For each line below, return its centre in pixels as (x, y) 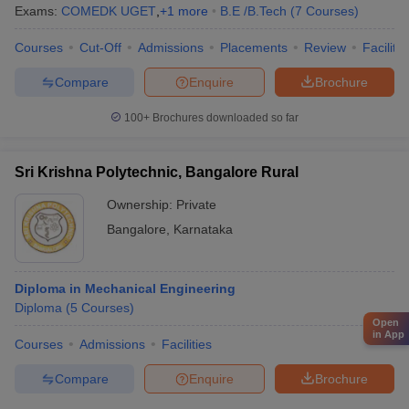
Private (196, 204)
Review (325, 47)
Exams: (38, 11)
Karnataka (203, 229)
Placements (254, 47)
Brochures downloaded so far (224, 118)
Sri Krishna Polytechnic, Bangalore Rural (157, 172)
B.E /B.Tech (253, 11)
